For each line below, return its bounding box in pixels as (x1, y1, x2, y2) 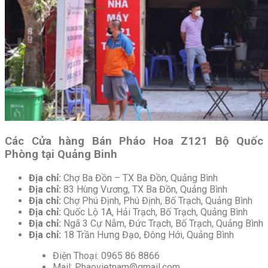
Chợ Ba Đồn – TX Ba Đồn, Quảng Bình (61, 172, 218, 184)
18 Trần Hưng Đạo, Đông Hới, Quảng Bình (61, 229, 234, 240)
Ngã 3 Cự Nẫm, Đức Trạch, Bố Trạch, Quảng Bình (61, 217, 263, 229)
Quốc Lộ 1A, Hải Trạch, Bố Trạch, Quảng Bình (61, 206, 248, 218)
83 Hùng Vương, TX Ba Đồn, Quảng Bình (61, 183, 227, 195)
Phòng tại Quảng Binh (5, 148, 117, 162)
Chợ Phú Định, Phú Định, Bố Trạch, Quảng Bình (61, 194, 252, 206)
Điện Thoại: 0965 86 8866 (53, 249, 160, 261)
